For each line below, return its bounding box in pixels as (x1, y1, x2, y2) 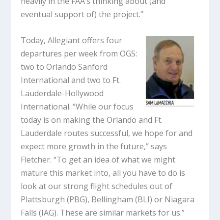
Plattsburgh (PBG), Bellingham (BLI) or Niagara (21, 193, 195, 205)
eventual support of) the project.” (21, 9, 144, 20)
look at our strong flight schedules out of (21, 180, 173, 192)
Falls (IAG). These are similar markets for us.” (21, 207, 187, 218)
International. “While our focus (21, 101, 134, 112)
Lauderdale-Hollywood (21, 87, 104, 99)
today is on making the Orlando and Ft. (21, 114, 163, 125)
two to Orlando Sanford (21, 61, 108, 72)
